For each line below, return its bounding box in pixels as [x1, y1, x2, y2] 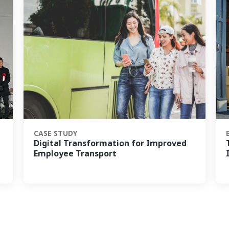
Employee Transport [33, 148, 117, 160]
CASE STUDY [33, 128, 77, 139]
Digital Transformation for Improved [33, 138, 187, 150]
